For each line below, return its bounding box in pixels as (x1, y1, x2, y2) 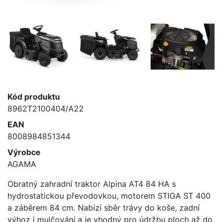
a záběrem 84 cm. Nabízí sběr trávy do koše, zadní (7, 202, 200, 213)
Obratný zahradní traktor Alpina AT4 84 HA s (7, 178, 176, 189)
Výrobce (7, 147, 41, 157)
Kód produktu (7, 91, 60, 102)
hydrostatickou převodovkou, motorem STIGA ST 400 (7, 190, 211, 201)
